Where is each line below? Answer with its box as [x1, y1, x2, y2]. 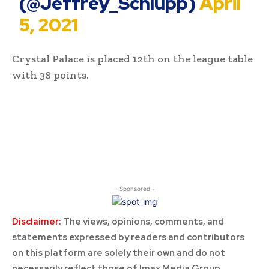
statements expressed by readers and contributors [12, 231, 244, 244]
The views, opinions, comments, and [61, 216, 224, 228]
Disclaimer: [12, 216, 61, 228]
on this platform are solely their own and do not [12, 247, 225, 259]
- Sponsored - [114, 185, 155, 193]
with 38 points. [12, 68, 89, 82]
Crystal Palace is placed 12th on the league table [12, 52, 253, 66]
